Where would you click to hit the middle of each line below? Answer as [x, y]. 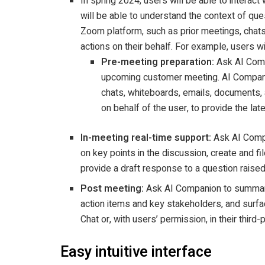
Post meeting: [114, 189]
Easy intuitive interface [136, 253]
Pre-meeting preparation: [159, 62]
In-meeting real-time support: [147, 138]
